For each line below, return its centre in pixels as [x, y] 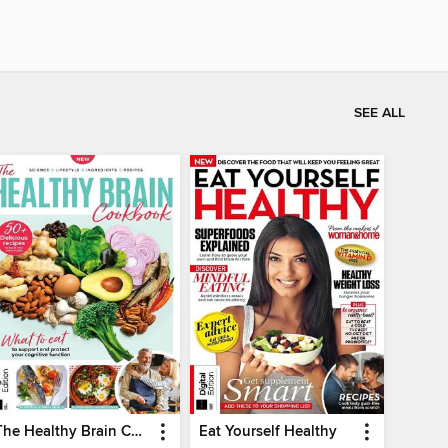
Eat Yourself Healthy [267, 431]
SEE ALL [379, 112]
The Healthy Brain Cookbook [137, 431]
